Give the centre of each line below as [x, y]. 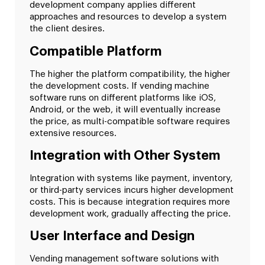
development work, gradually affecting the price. [130, 214]
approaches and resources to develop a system [128, 17]
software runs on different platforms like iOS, [123, 98]
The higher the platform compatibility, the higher [130, 74]
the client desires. [67, 29]
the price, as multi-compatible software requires [130, 121]
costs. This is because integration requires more [130, 202]
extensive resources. [73, 133]
